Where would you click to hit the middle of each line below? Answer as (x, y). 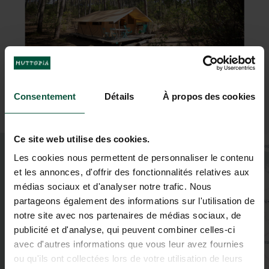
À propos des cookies (209, 96)
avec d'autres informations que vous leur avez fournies (129, 244)
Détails (119, 96)
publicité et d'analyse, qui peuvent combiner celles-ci (124, 230)
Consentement (45, 96)
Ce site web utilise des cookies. (82, 139)
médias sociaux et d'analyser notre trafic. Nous (113, 186)
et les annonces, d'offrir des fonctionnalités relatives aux (132, 172)
